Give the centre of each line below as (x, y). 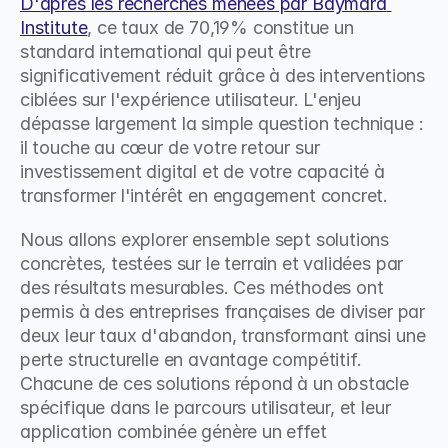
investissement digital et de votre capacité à (202, 171)
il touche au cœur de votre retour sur (170, 147)
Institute (54, 27)
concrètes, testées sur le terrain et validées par (212, 263)
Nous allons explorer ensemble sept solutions (205, 239)
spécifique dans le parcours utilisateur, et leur (205, 407)
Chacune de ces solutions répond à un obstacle (214, 383)
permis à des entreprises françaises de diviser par (223, 311)
